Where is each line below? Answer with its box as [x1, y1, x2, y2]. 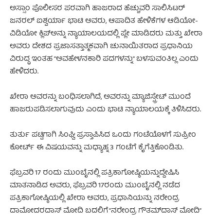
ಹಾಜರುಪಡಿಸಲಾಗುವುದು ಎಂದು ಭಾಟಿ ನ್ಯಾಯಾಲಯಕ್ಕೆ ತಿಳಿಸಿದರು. [10, 103, 201, 116]
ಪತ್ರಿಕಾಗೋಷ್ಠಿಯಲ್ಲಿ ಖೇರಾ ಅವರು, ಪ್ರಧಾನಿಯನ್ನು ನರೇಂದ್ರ [10, 192, 179, 205]
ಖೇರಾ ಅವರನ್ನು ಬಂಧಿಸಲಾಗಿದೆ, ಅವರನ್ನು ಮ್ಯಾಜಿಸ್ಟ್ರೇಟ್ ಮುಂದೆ [10, 91, 191, 104]
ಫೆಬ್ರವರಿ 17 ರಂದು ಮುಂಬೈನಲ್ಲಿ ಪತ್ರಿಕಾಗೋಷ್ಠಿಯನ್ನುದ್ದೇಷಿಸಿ [10, 166, 179, 180]
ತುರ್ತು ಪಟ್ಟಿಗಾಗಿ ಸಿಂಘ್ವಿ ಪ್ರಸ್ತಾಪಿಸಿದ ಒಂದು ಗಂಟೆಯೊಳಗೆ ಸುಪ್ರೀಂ [10, 128, 196, 142]
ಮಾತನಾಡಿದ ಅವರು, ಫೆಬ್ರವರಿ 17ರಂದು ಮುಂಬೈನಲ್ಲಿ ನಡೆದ [10, 179, 180, 192]
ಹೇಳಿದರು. [10, 65, 38, 78]
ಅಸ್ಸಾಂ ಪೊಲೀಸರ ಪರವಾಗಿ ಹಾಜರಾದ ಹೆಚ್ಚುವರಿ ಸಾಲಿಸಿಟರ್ [10, 2, 185, 15]
